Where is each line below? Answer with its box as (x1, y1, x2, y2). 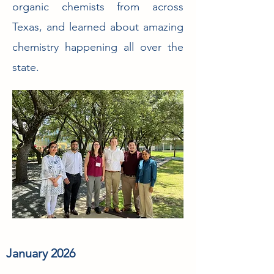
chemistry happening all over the (12, 40, 183, 54)
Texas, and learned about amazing (12, 20, 183, 34)
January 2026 (6, 246, 75, 261)
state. (12, 61, 39, 74)
